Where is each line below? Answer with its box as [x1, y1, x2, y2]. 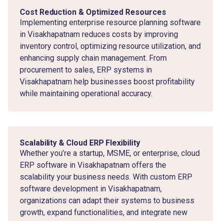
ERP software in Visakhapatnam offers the [20, 160, 166, 170]
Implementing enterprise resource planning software [20, 17, 201, 27]
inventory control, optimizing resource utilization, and [20, 41, 201, 51]
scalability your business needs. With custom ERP [20, 172, 192, 182]
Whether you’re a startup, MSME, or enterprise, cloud [20, 148, 200, 158]
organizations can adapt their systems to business [20, 195, 194, 205]
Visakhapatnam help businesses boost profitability [20, 76, 195, 86]
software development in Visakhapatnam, [20, 184, 162, 193]
